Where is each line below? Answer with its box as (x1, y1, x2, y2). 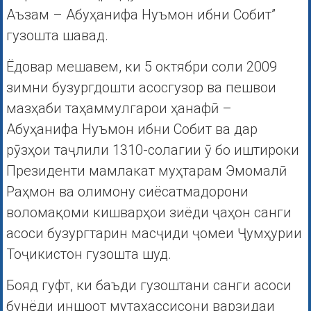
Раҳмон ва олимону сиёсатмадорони (6, 183, 249, 201)
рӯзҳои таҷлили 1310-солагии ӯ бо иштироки (6, 142, 299, 159)
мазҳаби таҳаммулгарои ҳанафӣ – (6, 100, 232, 117)
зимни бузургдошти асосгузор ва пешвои (6, 79, 276, 96)
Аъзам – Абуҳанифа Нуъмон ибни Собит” (6, 6, 276, 24)
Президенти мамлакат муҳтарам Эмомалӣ (6, 162, 287, 180)
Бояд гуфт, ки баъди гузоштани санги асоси (6, 277, 292, 294)
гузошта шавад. (6, 27, 108, 44)
